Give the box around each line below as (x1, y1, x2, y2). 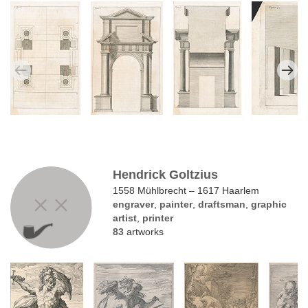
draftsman (198, 199, 246, 210)
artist (113, 212, 137, 224)
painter (159, 199, 193, 210)
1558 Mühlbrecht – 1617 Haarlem (113, 185, 260, 197)
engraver (113, 199, 155, 210)
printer (142, 212, 174, 224)
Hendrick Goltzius (113, 168, 219, 182)
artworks (124, 226, 164, 238)
